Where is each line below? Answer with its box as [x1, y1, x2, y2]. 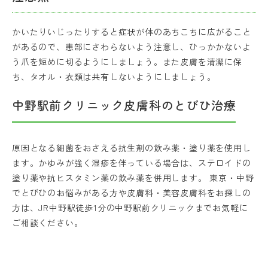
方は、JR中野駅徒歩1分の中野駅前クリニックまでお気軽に [12, 202, 248, 214]
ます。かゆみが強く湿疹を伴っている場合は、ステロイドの [12, 157, 251, 169]
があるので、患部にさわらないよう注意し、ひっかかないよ [12, 41, 251, 53]
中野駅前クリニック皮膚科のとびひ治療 [12, 96, 236, 114]
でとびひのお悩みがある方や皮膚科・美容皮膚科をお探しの [12, 187, 251, 199]
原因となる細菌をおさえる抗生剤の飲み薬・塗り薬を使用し [12, 142, 251, 154]
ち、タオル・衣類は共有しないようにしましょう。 [12, 71, 216, 83]
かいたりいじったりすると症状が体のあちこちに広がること [12, 26, 251, 38]
